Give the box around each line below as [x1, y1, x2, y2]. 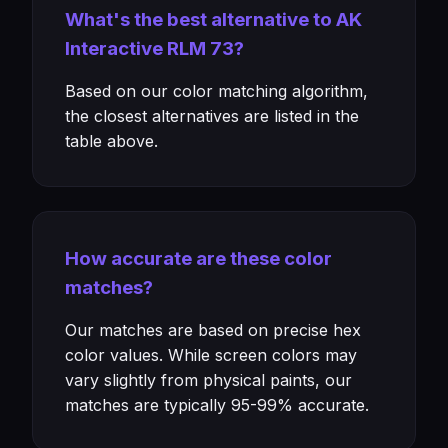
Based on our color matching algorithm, [65, 81, 368, 101]
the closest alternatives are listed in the [65, 106, 359, 126]
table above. [65, 131, 158, 151]
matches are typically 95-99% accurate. [65, 395, 369, 415]
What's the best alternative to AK [65, 8, 362, 31]
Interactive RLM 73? [65, 37, 244, 60]
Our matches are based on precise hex [65, 320, 361, 340]
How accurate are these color [65, 247, 332, 270]
